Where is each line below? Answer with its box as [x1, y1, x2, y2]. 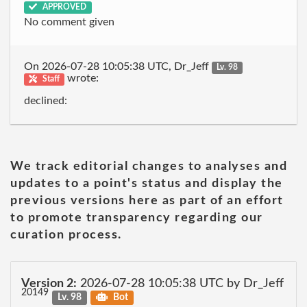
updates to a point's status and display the [10, 177, 283, 190]
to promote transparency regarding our [10, 212, 263, 224]
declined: [24, 95, 67, 106]
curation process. [10, 229, 122, 241]
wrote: [64, 73, 99, 84]
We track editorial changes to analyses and [10, 160, 287, 173]
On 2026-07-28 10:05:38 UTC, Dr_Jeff [24, 61, 212, 72]
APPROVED [40, 3, 87, 11]
